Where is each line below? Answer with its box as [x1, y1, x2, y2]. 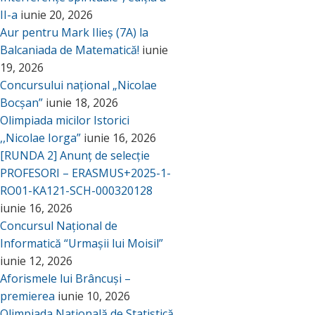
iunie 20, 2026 [20, 7, 93, 23]
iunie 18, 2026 [46, 95, 118, 111]
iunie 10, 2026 [58, 288, 130, 304]
